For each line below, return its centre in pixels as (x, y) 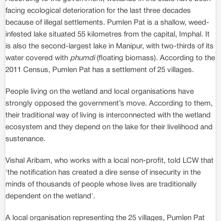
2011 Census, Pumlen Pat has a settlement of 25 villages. (100, 70)
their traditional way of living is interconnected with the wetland (108, 115)
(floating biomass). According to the (155, 58)
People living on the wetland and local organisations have (100, 92)
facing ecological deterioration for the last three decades (98, 11)
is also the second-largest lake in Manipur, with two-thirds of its (110, 46)
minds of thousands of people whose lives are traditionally (101, 184)
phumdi (82, 58)
